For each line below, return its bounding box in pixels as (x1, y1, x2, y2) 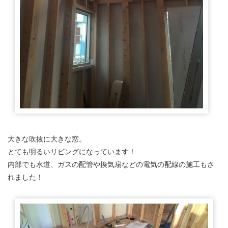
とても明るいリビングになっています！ (8, 146, 136, 157)
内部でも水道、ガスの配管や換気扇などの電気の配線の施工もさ (8, 159, 214, 169)
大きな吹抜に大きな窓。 (8, 133, 86, 144)
